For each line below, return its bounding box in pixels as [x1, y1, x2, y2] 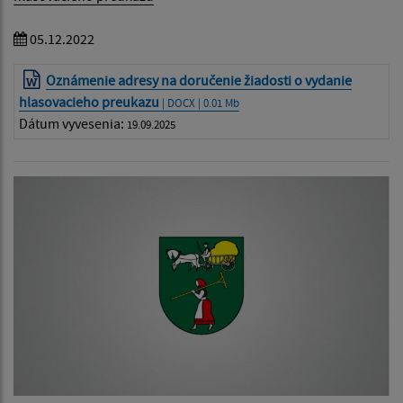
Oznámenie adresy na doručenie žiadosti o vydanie [46, 71, 353, 90]
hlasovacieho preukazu [19, 93, 159, 112]
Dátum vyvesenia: [19, 114, 127, 133]
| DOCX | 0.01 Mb [159, 95, 239, 111]
